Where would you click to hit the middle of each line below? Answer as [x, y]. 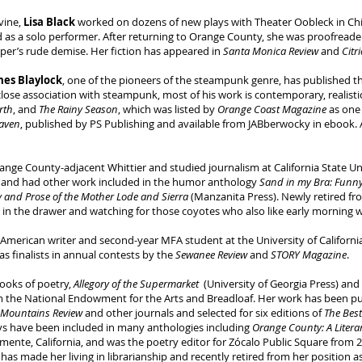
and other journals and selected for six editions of [203, 313]
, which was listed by [168, 109]
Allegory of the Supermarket [137, 284]
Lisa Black [49, 22]
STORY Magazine [309, 255]
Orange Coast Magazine [272, 109]
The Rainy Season [78, 109]
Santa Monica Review [271, 51]
